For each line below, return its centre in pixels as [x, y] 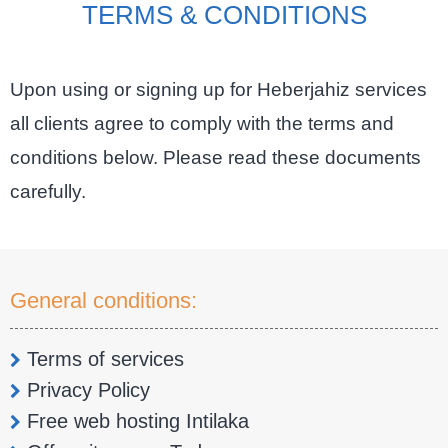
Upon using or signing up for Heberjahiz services [218, 89]
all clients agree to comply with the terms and [202, 123]
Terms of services [102, 358]
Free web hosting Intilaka [135, 420]
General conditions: [103, 300]
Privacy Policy [85, 389]
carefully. [48, 191]
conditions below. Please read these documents [215, 157]
